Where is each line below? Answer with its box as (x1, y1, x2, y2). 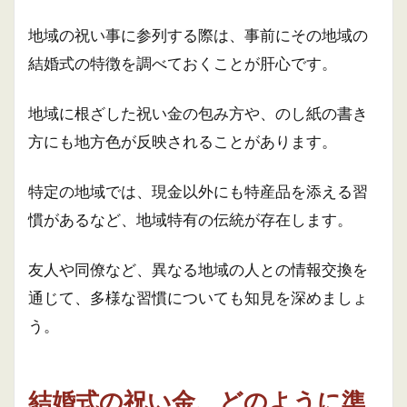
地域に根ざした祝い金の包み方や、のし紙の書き (28, 104, 368, 123)
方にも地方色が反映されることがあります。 (28, 132, 337, 151)
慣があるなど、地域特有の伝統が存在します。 (28, 210, 352, 229)
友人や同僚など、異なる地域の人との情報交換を (28, 260, 368, 279)
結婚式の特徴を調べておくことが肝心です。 (28, 54, 337, 73)
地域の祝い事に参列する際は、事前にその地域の (28, 25, 368, 45)
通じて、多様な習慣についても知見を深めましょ (28, 288, 368, 307)
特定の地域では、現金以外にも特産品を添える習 (28, 182, 368, 201)
